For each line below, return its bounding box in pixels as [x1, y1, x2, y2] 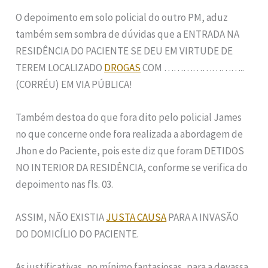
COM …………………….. [141, 60, 245, 74]
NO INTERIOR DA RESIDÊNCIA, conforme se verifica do [16, 161, 248, 174]
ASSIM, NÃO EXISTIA [16, 211, 106, 224]
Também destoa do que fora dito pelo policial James [16, 111, 242, 124]
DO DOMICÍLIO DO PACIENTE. [16, 227, 139, 241]
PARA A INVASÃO [166, 211, 239, 224]
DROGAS [104, 60, 141, 74]
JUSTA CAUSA [106, 211, 167, 224]
